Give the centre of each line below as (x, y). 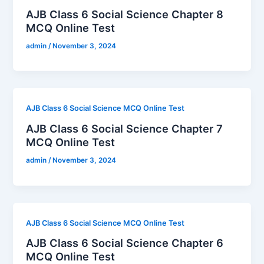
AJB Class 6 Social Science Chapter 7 (125, 128)
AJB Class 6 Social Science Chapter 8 (125, 14)
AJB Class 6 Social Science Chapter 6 (125, 243)
